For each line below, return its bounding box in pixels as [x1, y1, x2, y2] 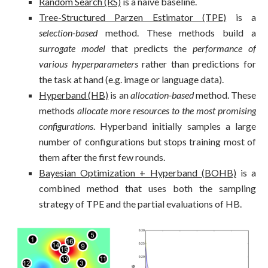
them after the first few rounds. [39, 151, 165, 163]
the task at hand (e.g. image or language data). [39, 73, 224, 85]
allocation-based [130, 89, 194, 100]
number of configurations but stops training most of [39, 135, 256, 147]
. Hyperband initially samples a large [93, 120, 256, 132]
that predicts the [105, 42, 193, 54]
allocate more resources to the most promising [77, 104, 256, 116]
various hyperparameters [39, 57, 138, 69]
